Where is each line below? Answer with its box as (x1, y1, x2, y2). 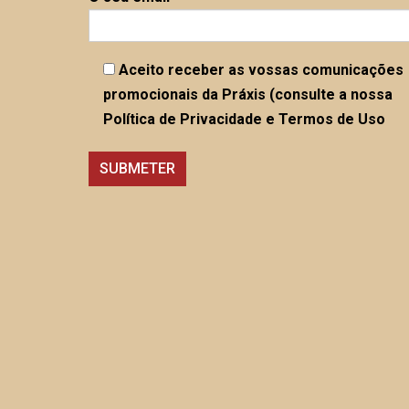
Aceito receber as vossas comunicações (119, 60, 404, 79)
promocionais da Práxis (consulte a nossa (103, 85, 393, 103)
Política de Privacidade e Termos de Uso (103, 110, 385, 128)
